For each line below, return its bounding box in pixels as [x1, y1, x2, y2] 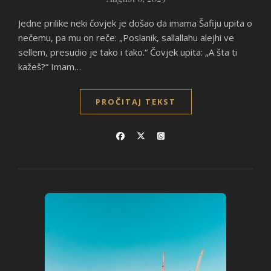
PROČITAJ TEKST [95, 96, 176, 107]
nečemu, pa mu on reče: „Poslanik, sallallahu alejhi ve [18, 31, 234, 44]
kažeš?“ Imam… [18, 60, 81, 73]
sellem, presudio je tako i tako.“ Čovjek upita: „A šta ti [18, 46, 237, 58]
